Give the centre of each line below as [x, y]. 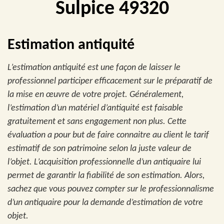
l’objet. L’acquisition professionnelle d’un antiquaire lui [104, 162]
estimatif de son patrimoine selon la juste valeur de [99, 149]
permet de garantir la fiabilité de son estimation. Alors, [106, 176]
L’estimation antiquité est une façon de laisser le [94, 68]
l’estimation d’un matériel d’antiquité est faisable [95, 108]
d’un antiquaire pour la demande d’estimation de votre [105, 203]
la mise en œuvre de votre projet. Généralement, [95, 95]
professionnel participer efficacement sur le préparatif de [110, 81]
